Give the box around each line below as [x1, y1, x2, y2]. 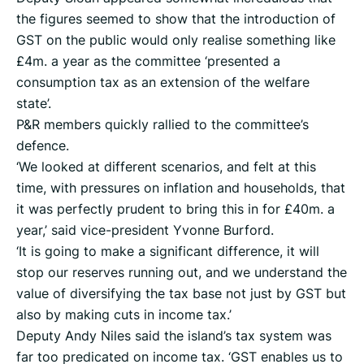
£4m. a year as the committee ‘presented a [16, 52, 280, 71]
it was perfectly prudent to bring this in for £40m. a [16, 200, 335, 219]
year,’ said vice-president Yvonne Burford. [16, 221, 274, 240]
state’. [16, 94, 51, 113]
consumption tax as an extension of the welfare [16, 73, 310, 92]
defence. [16, 136, 69, 155]
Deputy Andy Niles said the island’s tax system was [16, 327, 331, 345]
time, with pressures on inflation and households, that [16, 179, 345, 197]
